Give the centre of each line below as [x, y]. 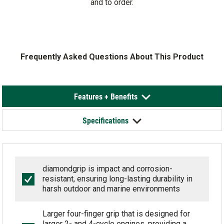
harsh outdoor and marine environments [111, 189]
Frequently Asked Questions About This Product [112, 57]
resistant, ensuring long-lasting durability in [118, 179]
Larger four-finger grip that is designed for [116, 214]
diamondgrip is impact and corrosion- [108, 169]
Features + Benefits [105, 96]
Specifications [105, 120]
